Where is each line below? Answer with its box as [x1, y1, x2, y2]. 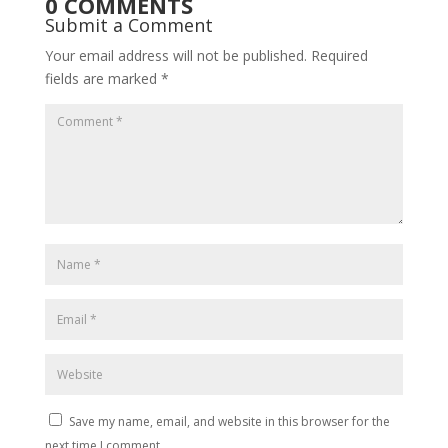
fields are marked [44, 68, 161, 88]
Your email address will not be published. [44, 45, 307, 65]
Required [310, 45, 368, 65]
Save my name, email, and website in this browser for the [68, 412, 390, 430]
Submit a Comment [44, 12, 213, 37]
